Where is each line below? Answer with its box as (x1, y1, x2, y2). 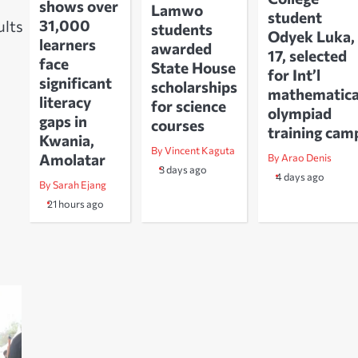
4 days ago (275, 169, 324, 183)
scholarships (150, 77, 237, 96)
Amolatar (38, 150, 105, 169)
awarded (150, 38, 212, 58)
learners (38, 35, 96, 54)
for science (150, 96, 226, 115)
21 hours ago (46, 197, 104, 211)
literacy (38, 93, 91, 112)
